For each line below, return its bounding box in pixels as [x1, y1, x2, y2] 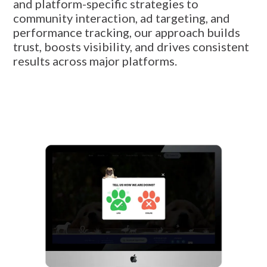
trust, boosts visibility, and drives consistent [13, 39, 250, 54]
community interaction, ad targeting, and [13, 11, 231, 25]
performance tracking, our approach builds [13, 25, 241, 39]
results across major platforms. [13, 54, 178, 68]
